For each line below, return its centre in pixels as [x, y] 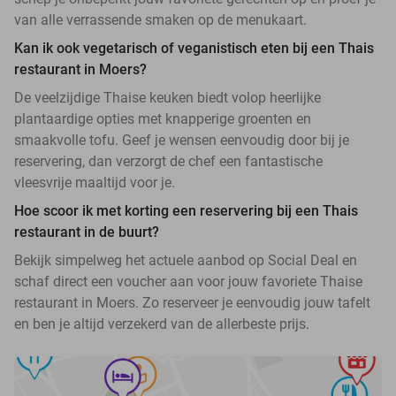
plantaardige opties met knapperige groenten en [163, 119]
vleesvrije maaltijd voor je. [95, 183]
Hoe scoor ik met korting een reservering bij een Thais [186, 211]
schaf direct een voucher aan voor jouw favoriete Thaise [188, 282]
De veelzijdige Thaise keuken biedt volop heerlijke [168, 98]
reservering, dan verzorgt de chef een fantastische [168, 162]
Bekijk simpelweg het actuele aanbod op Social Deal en [186, 261]
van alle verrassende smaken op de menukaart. [160, 20]
